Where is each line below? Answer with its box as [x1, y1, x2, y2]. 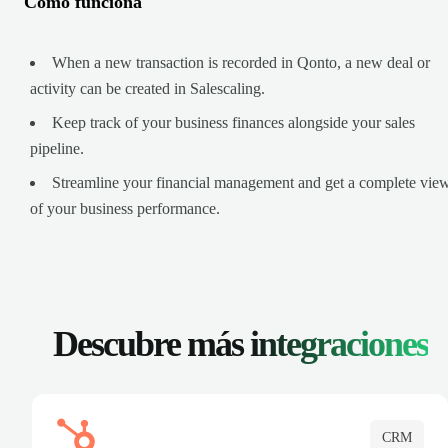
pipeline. [30, 139, 84, 157]
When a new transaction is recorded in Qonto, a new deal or [52, 53, 430, 71]
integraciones [249, 323, 428, 364]
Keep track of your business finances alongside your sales [52, 113, 415, 131]
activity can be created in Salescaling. [30, 79, 265, 97]
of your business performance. [30, 199, 220, 217]
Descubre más [52, 323, 250, 364]
